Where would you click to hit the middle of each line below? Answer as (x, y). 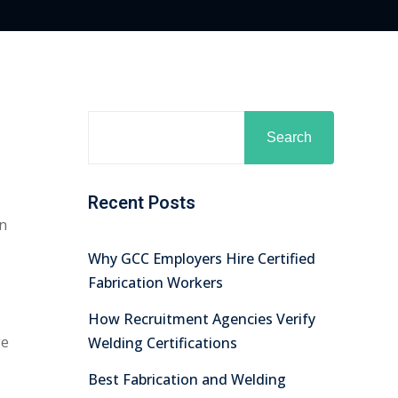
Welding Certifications (162, 343)
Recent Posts (141, 203)
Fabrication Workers (155, 283)
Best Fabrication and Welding (187, 379)
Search (289, 137)
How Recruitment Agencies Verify (201, 319)
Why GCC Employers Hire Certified (201, 259)
